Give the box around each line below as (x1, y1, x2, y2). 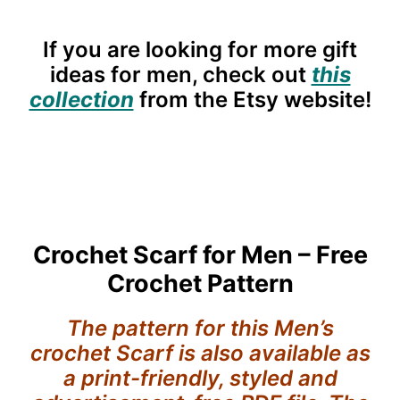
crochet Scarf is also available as (29, 339, 371, 366)
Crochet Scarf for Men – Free (32, 239, 368, 270)
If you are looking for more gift (43, 36, 357, 62)
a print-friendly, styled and (62, 364, 337, 391)
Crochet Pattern (106, 268, 294, 298)
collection (29, 86, 134, 112)
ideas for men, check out (49, 61, 312, 87)
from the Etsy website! (133, 86, 371, 112)
